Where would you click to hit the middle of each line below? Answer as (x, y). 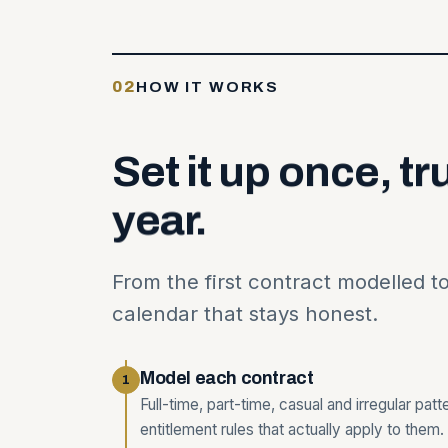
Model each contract (227, 378)
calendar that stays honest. (245, 314)
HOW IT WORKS (208, 87)
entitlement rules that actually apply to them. (292, 430)
